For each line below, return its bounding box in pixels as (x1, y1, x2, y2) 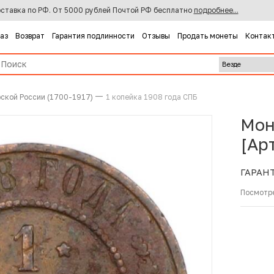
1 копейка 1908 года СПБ (105, 92, 197, 102)
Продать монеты (177, 31, 238, 40)
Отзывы (141, 31, 170, 40)
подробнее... (193, 6, 239, 15)
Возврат (15, 31, 45, 40)
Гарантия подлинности (51, 31, 135, 40)
